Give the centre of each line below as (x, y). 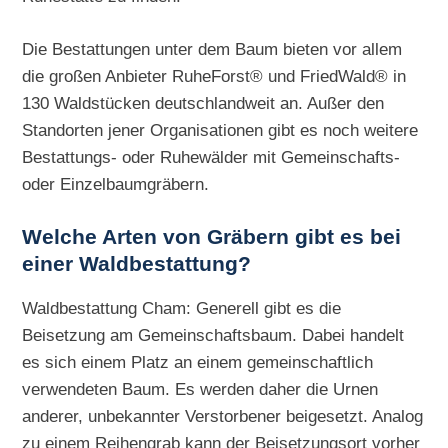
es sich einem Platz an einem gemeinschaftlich (198, 362)
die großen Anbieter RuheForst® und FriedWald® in (214, 76)
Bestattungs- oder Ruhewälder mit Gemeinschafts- (211, 157)
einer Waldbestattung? (137, 264)
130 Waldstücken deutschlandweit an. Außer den (203, 103)
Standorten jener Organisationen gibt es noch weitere (220, 130)
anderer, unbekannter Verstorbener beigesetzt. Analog (223, 416)
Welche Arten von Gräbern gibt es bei (212, 237)
